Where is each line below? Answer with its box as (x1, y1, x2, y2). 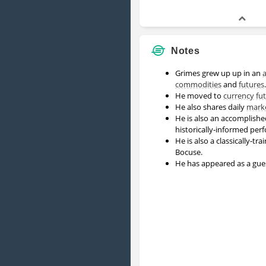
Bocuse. (175, 146, 202, 157)
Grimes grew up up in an (175, 67, 262, 78)
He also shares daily (175, 101, 246, 112)
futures (239, 78, 264, 90)
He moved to (175, 90, 223, 101)
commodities (175, 78, 221, 90)
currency (223, 90, 254, 101)
